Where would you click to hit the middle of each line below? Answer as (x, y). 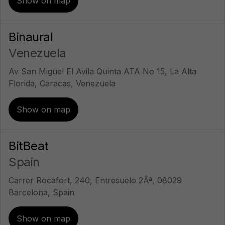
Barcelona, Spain (41, 192)
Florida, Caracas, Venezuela (62, 83)
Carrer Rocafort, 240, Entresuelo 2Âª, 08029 (95, 180)
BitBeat (29, 146)
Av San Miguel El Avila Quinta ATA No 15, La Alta (102, 71)
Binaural (31, 37)
